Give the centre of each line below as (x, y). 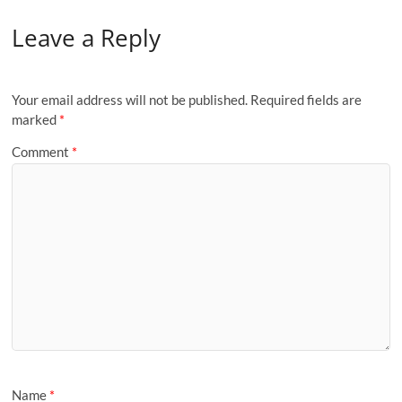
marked (36, 120)
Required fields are (306, 100)
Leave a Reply (87, 37)
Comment (42, 151)
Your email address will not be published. (130, 100)
